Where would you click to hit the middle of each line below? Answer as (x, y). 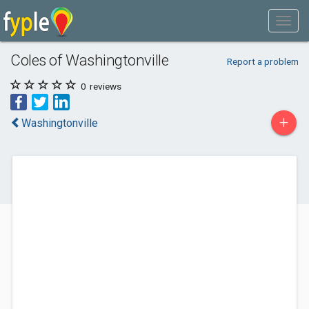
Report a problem (262, 61)
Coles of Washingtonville (90, 60)
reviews (104, 86)
